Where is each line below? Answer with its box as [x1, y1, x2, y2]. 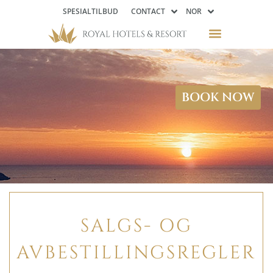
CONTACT [131, 6, 165, 16]
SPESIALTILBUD [63, 6, 118, 16]
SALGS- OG [80, 214, 193, 238]
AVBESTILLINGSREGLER [16, 241, 256, 265]
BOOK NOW [182, 89, 255, 105]
